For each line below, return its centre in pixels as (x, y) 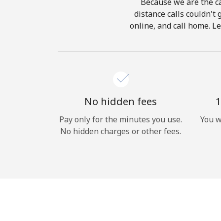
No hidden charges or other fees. (121, 131)
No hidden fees (121, 101)
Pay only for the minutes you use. (121, 119)
